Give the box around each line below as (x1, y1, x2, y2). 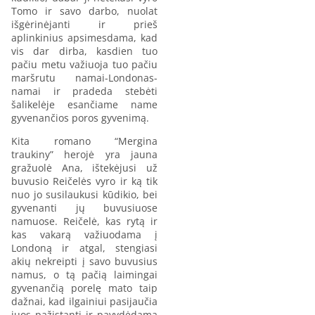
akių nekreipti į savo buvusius (11, 254, 157, 268)
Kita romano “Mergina (11, 134, 157, 148)
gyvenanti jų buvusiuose (11, 200, 157, 214)
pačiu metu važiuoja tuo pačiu (11, 57, 157, 71)
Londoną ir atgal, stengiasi (11, 240, 157, 255)
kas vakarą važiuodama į (11, 227, 157, 241)
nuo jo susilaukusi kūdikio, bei (11, 187, 157, 201)
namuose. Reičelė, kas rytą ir (11, 214, 157, 228)
